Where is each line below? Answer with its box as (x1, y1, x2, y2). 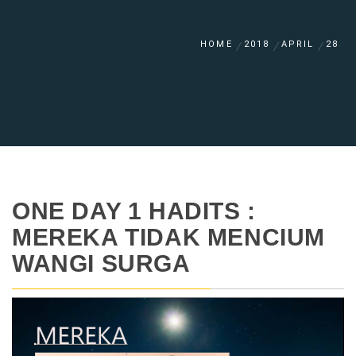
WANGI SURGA (12, 250, 191, 277)
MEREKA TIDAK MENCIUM (12, 224, 326, 250)
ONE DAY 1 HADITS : (12, 198, 256, 224)
